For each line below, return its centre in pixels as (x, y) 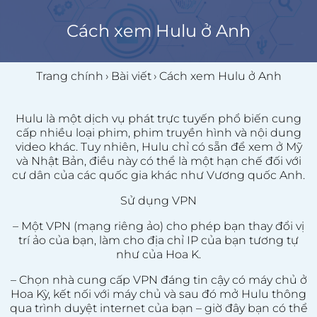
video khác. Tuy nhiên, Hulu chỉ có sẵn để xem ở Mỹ (158, 147)
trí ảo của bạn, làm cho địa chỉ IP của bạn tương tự (158, 240)
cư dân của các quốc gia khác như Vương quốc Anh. (158, 175)
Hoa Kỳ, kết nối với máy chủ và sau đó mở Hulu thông (158, 294)
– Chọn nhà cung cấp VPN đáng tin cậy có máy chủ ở (158, 280)
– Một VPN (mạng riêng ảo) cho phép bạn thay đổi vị (158, 226)
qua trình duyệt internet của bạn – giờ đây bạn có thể (158, 308)
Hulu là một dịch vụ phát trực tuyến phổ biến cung (158, 119)
